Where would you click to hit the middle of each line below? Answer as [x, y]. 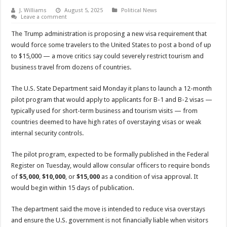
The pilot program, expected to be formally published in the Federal [110, 155]
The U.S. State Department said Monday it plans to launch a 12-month [112, 89]
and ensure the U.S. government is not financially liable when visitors [110, 220]
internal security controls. [48, 133]
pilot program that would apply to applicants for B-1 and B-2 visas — [112, 100]
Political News [139, 11]
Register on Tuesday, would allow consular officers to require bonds [111, 166]
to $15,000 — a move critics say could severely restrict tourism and [108, 56]
